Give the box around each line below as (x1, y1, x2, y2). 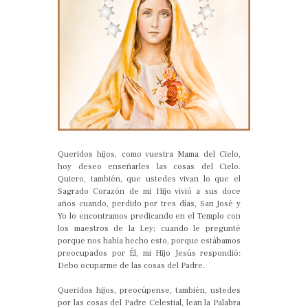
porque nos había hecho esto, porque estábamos (58, 235, 241, 246)
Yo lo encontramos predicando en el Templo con (58, 210, 241, 221)
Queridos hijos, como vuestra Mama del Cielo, (58, 148, 241, 159)
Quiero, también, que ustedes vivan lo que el (58, 173, 241, 184)
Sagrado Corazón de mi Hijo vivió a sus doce (58, 186, 241, 197)
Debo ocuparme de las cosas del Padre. (58, 260, 205, 271)
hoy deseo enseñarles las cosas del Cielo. (58, 161, 241, 172)
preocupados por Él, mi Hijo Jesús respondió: (58, 247, 241, 258)
